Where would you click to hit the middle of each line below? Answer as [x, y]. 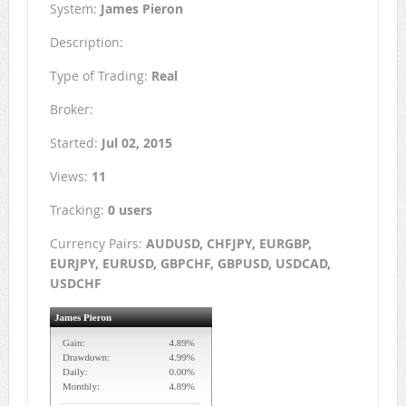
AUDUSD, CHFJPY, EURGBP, [228, 244]
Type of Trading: [100, 76]
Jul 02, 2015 [136, 143]
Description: [86, 43]
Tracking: [78, 210]
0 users [130, 210]
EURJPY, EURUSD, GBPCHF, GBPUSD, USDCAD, [190, 264]
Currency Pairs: [97, 244]
